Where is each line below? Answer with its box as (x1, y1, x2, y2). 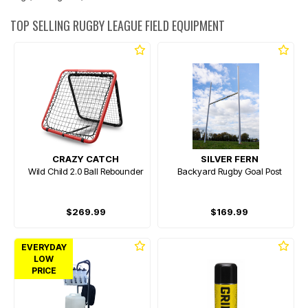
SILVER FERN (200, 153, 258, 164)
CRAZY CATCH (52, 153, 119, 164)
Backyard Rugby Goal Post (177, 166, 282, 177)
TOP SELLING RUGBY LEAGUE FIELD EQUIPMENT (10, 16, 225, 34)
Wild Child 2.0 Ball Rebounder (28, 166, 143, 177)
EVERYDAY (21, 242, 67, 252)
